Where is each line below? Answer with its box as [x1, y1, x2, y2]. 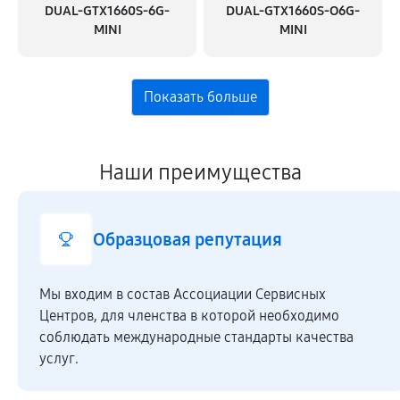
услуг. [39, 350, 79, 367]
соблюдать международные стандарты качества [39, 329, 354, 346]
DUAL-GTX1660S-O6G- [226, 3, 360, 19]
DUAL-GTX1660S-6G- [45, 3, 170, 19]
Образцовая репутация [93, 229, 282, 250]
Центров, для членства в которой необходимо [39, 307, 339, 324]
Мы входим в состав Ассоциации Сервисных [39, 286, 326, 303]
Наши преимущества [98, 160, 302, 185]
